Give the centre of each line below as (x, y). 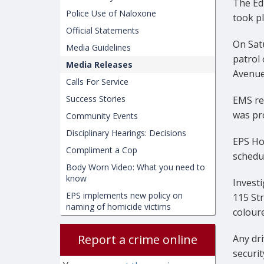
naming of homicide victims (118, 207)
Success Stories (96, 99)
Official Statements (103, 30)
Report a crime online (137, 240)
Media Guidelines (98, 47)
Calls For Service (97, 82)
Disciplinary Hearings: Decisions (126, 133)
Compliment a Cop (102, 150)
